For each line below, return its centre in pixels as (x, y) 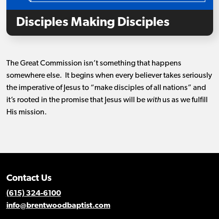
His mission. (28, 113)
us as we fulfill (184, 100)
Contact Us (29, 179)
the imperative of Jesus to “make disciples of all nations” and (106, 88)
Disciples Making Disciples (93, 23)
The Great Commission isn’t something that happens (94, 64)
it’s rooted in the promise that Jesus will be (76, 100)
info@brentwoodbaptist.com (58, 206)
